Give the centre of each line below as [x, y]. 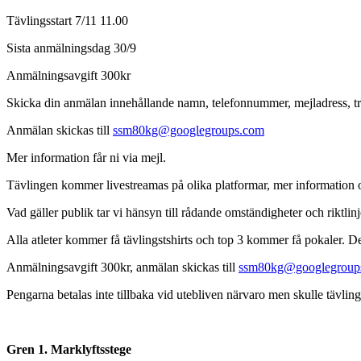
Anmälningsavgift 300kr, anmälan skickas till [122, 268]
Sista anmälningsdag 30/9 [71, 48]
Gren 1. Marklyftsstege [69, 350]
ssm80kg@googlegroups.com [189, 131]
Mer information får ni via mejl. [86, 158]
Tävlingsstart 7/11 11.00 [67, 21]
